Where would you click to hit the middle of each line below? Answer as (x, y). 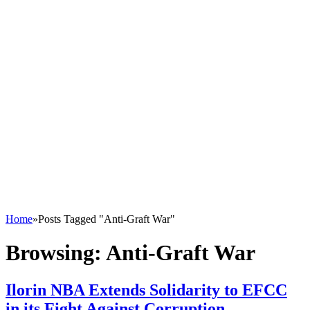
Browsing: (56, 253)
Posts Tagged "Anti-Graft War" (107, 219)
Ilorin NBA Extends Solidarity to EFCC (146, 290)
